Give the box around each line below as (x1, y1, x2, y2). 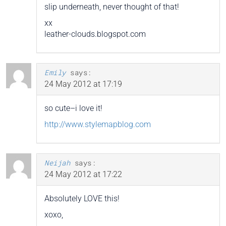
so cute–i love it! (44, 103, 102, 114)
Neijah (44, 158, 70, 168)
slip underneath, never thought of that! (44, 2, 179, 12)
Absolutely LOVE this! (44, 194, 120, 204)
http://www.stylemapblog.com (44, 120, 151, 130)
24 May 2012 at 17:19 (44, 79, 122, 89)
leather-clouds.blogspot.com (44, 29, 146, 39)
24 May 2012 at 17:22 (44, 169, 122, 180)
